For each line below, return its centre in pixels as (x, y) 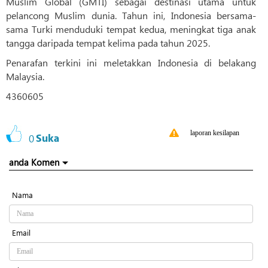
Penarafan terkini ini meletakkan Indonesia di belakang (131, 63)
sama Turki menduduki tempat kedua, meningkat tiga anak (131, 29)
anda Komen (34, 162)
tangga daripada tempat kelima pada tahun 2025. (108, 43)
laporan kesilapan (215, 133)
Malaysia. (25, 77)
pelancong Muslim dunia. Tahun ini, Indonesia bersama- (131, 16)
